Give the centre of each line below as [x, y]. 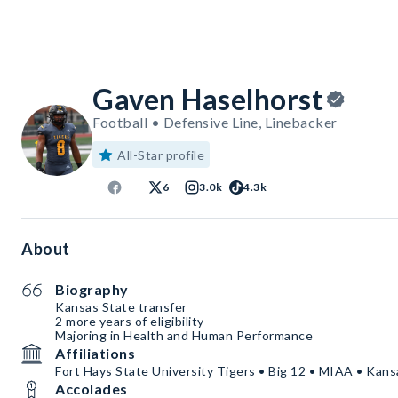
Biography [92, 290]
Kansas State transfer [121, 307]
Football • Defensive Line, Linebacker [215, 123]
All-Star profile [161, 155]
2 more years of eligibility [131, 322]
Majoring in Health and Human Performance [184, 336]
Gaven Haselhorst [208, 99]
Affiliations [95, 354]
